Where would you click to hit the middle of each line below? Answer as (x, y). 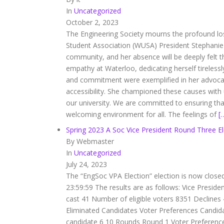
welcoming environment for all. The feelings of (142, 114)
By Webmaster (90, 141)
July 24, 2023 (86, 164)
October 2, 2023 (92, 22)
